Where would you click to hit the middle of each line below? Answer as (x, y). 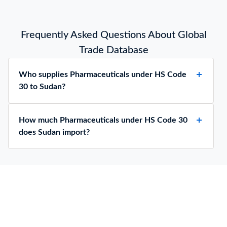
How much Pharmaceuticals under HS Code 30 (103, 120)
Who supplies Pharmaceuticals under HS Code (103, 74)
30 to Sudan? (42, 87)
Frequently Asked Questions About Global (113, 35)
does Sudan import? (54, 132)
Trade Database (113, 50)
